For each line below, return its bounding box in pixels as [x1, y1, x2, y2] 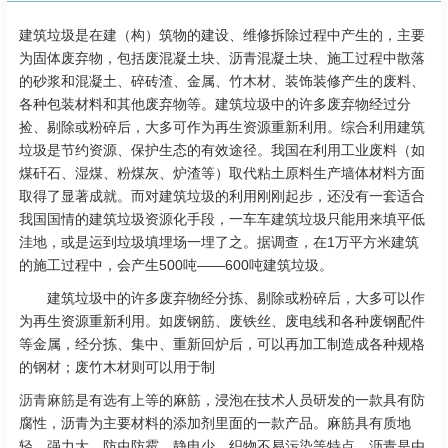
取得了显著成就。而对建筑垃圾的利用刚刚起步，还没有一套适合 [19, 188, 425, 205]
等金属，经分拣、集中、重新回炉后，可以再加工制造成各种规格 [19, 336, 425, 353]
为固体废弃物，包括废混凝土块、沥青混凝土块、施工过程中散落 [19, 50, 425, 67]
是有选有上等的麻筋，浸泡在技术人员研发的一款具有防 [75, 392, 425, 409]
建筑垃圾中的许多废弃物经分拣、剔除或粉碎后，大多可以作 [19, 290, 425, 307]
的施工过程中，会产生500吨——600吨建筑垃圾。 [19, 257, 333, 274]
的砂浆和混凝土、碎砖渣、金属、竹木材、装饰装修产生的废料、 [19, 73, 425, 90]
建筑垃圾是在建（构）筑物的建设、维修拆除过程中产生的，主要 [19, 27, 425, 44]
